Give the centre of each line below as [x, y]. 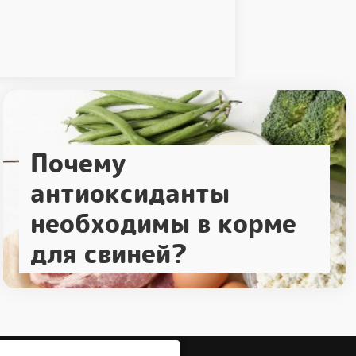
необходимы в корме [164, 224]
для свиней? [109, 254]
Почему [78, 164]
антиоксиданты [130, 194]
